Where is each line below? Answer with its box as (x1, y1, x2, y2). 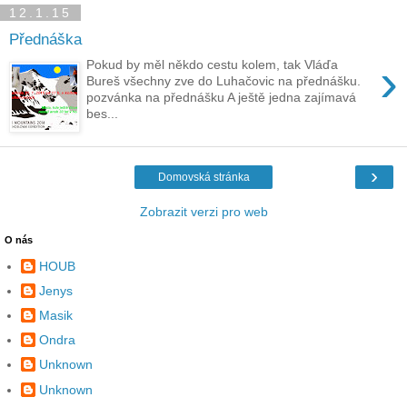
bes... (86, 106, 119, 122)
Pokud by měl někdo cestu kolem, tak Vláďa (86, 57, 339, 73)
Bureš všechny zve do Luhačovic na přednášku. (86, 74, 362, 89)
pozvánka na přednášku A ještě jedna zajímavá (86, 90, 357, 105)
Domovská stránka (157, 170, 250, 184)
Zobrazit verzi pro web (139, 203, 268, 219)
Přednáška (9, 29, 82, 48)
